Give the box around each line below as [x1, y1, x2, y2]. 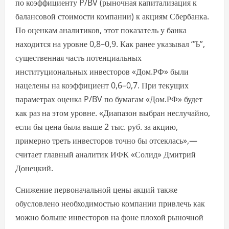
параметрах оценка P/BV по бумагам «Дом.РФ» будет [15, 94, 202, 105]
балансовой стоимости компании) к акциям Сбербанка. [15, 11, 209, 22]
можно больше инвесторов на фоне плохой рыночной [15, 212, 203, 223]
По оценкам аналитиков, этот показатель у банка [15, 25, 187, 36]
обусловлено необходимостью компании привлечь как [15, 198, 205, 210]
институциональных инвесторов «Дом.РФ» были [15, 66, 189, 78]
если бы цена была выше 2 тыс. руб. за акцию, [15, 121, 178, 133]
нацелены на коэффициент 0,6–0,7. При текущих [15, 80, 189, 91]
